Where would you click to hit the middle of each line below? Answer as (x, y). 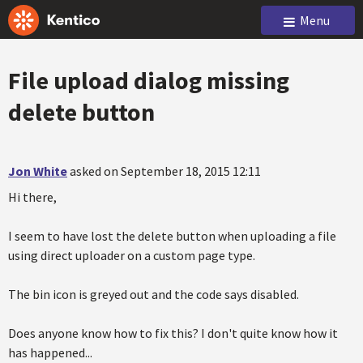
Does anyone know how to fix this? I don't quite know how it (173, 333)
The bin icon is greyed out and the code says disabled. (154, 294)
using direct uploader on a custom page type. (132, 255)
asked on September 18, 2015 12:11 (165, 171)
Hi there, (32, 197)
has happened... (50, 352)
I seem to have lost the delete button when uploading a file (172, 236)
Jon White (38, 171)
